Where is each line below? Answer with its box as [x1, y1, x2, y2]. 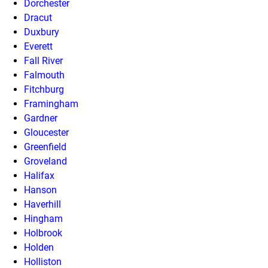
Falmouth [24, 69, 65, 81]
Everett [24, 41, 53, 52]
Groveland [24, 156, 67, 167]
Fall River [24, 55, 63, 66]
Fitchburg [24, 84, 64, 95]
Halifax [24, 170, 54, 181]
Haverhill [24, 199, 61, 210]
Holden [24, 242, 54, 253]
